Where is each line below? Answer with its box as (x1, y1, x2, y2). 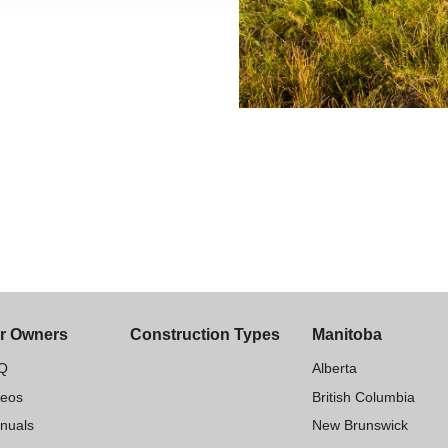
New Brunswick (311, 416, 408, 433)
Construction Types (129, 325, 280, 343)
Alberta (311, 360, 357, 377)
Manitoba (311, 325, 382, 343)
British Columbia (311, 388, 415, 405)
